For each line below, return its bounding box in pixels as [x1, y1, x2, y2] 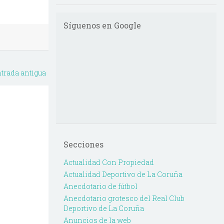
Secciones [63, 139, 103, 150]
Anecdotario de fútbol [63, 181, 137, 191]
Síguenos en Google [63, 20, 141, 31]
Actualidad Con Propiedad [63, 157, 154, 167]
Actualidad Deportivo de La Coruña [63, 169, 182, 179]
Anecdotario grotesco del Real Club [63, 193, 184, 203]
